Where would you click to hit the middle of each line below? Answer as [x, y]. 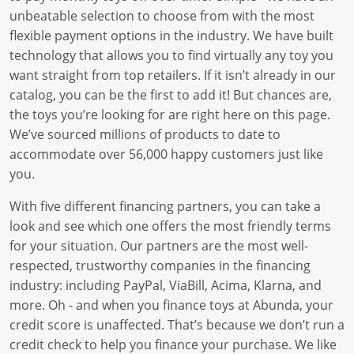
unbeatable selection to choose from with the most [162, 16]
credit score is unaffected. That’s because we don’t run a [177, 325]
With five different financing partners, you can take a [165, 206]
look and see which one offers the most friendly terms [170, 226]
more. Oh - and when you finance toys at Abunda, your [171, 305]
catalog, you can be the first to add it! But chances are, [171, 95]
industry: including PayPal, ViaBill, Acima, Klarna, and [166, 285]
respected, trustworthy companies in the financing [160, 265]
